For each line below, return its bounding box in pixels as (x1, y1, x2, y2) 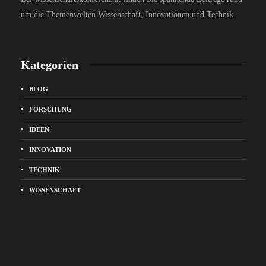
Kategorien (21, 58, 78, 71)
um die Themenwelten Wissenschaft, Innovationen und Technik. (21, 9, 236, 19)
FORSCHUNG (29, 105, 72, 113)
